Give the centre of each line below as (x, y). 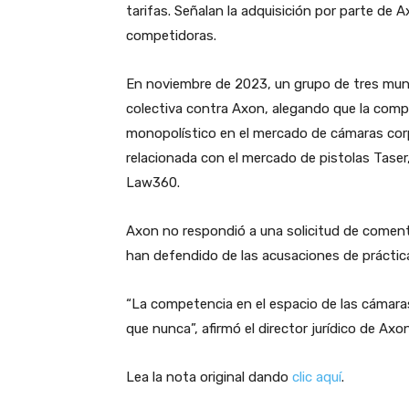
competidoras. (171, 35)
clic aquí (317, 377)
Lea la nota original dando (209, 377)
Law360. (153, 182)
